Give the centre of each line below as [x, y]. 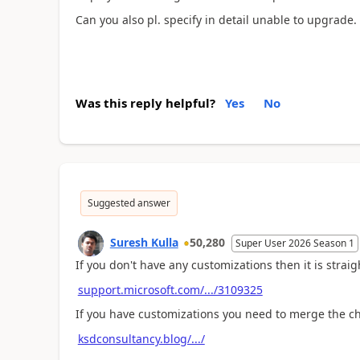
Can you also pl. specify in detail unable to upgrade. [216, 19]
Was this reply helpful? [145, 103]
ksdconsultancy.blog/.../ [141, 338]
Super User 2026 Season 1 [295, 243]
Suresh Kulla [144, 242]
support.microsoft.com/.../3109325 [170, 289]
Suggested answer [129, 203]
